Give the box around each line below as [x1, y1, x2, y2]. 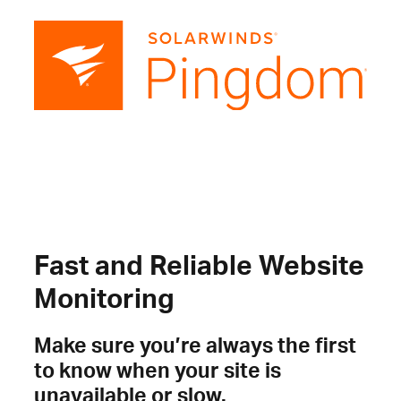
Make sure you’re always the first [34, 331, 356, 357]
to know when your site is [34, 356, 281, 382]
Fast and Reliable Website [34, 247, 364, 281]
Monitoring [34, 280, 175, 314]
